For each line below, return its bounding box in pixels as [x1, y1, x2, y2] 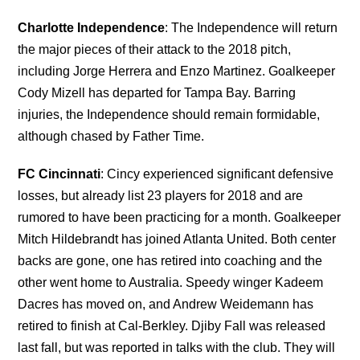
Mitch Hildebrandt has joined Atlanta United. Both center [18, 231, 337, 246]
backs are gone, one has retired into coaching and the [18, 253, 323, 268]
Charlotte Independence [18, 20, 166, 35]
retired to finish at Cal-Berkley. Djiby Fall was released [18, 318, 326, 333]
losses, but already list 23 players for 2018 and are [18, 188, 304, 202]
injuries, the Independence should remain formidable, [18, 107, 321, 121]
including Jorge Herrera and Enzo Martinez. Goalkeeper [18, 63, 336, 78]
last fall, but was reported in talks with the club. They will [18, 340, 336, 354]
